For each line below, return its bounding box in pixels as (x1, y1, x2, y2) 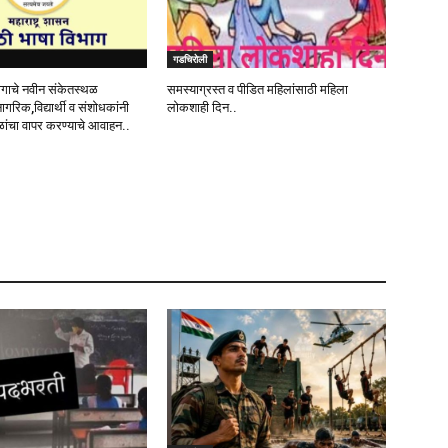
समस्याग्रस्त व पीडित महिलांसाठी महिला (167, 82, 349, 98)
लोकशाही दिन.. (167, 100, 238, 116)
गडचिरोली (173, 52, 208, 67)
